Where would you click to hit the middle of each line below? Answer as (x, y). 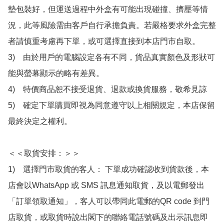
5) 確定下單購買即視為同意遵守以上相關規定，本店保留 (111, 105)
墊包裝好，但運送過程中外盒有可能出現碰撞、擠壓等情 (108, 9)
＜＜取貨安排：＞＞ (44, 153)
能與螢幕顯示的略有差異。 (56, 73)
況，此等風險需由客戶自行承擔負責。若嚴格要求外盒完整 (112, 25)
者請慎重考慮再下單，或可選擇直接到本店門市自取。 (104, 41)
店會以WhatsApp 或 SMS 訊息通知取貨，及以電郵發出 (106, 185)
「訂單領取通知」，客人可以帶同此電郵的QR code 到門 (109, 201)
